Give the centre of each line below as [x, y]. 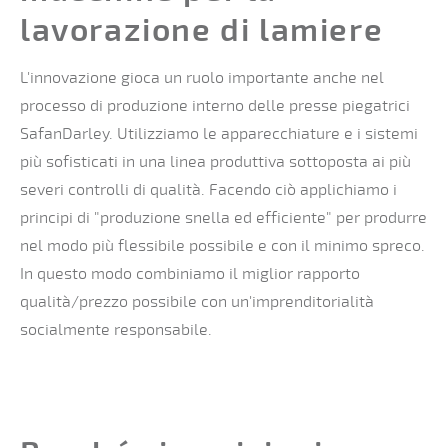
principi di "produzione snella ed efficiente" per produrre [223, 217]
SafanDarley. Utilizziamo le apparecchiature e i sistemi [219, 133]
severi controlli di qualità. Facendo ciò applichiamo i [208, 189]
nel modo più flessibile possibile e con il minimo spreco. [222, 245]
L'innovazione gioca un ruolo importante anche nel [202, 77]
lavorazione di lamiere [202, 30]
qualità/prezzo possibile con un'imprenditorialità [197, 301]
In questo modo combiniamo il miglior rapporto [190, 273]
